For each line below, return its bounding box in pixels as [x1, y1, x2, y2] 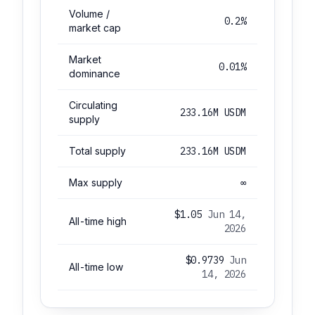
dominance [69, 67, 120, 80]
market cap [69, 22, 121, 34]
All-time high [69, 215, 127, 228]
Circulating [69, 99, 117, 112]
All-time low [69, 261, 123, 274]
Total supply [69, 145, 126, 157]
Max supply [69, 176, 122, 189]
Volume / [69, 8, 110, 20]
